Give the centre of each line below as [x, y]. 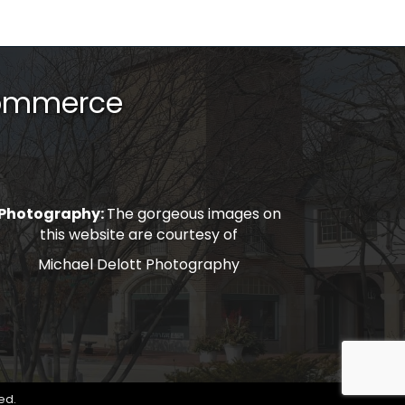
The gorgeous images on [193, 213]
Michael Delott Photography [139, 264]
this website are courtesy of [139, 234]
